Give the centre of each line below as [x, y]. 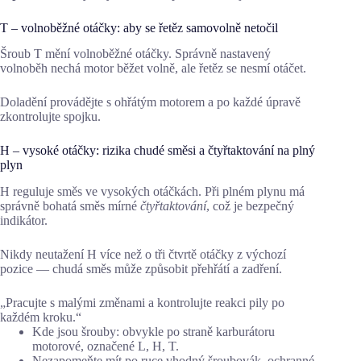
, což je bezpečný [250, 206]
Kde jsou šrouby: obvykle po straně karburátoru [154, 332]
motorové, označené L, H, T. [106, 346]
